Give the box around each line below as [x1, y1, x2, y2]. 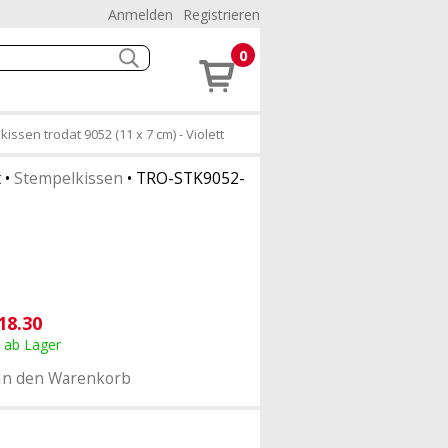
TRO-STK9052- [136, 167, 245, 189]
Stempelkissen [14, 167, 123, 189]
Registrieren [183, 5, 260, 24]
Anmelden [108, 5, 173, 24]
